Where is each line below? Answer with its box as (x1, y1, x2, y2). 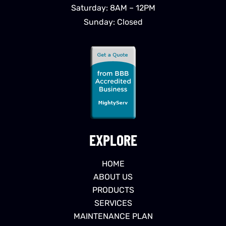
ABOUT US (93, 172, 133, 182)
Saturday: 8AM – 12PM (71, 3, 155, 13)
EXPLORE (89, 131, 137, 149)
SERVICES (94, 198, 132, 208)
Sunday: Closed (83, 17, 143, 27)
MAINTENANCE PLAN (73, 211, 153, 221)
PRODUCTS (92, 185, 134, 195)
